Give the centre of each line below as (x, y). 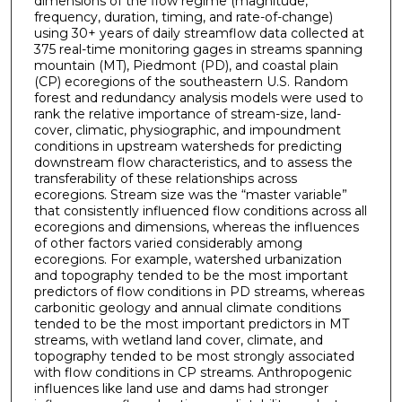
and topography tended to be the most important (191, 276)
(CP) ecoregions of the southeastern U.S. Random (191, 82)
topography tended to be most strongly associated (194, 357)
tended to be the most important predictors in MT (191, 324)
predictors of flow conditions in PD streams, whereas (199, 292)
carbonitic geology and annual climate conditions (187, 308)
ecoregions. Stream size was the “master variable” (190, 195)
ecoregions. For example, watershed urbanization (188, 260)
